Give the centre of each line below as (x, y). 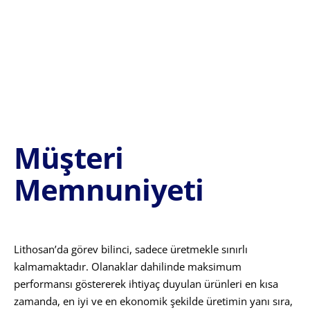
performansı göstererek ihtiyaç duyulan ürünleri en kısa (146, 283)
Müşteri (69, 157)
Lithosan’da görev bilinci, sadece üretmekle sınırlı (131, 249)
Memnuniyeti (109, 189)
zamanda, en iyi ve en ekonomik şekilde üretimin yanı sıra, (153, 301)
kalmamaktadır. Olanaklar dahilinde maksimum (128, 266)
